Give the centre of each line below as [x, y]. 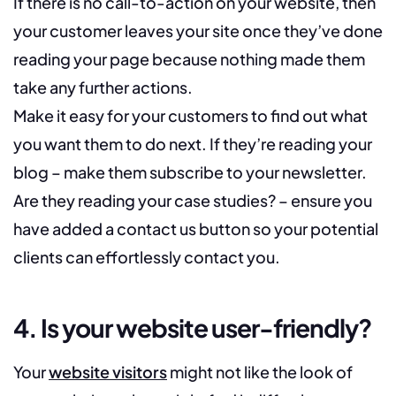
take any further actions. [103, 88]
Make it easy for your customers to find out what [190, 116]
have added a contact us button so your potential [196, 229]
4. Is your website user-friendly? [192, 328]
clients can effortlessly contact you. [147, 257]
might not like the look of [260, 372]
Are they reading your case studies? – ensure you [193, 201]
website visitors [108, 372]
